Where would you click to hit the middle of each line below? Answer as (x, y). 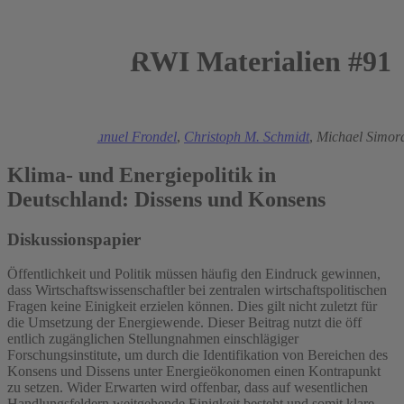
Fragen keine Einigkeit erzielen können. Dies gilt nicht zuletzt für (192, 307)
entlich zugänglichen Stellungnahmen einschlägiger (153, 339)
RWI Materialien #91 (257, 62)
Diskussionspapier (74, 239)
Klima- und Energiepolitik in (142, 174)
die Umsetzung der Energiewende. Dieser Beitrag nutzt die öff (184, 323)
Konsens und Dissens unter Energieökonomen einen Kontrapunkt (194, 372)
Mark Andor (42, 136)
